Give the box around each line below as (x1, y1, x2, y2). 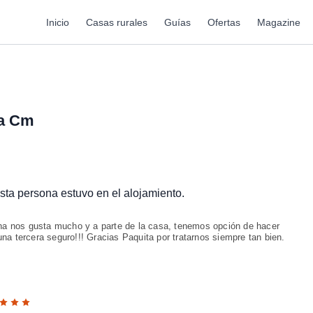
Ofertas (208, 16, 240, 28)
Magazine (257, 16, 300, 28)
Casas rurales (86, 16, 147, 28)
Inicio (46, 16, 69, 28)
